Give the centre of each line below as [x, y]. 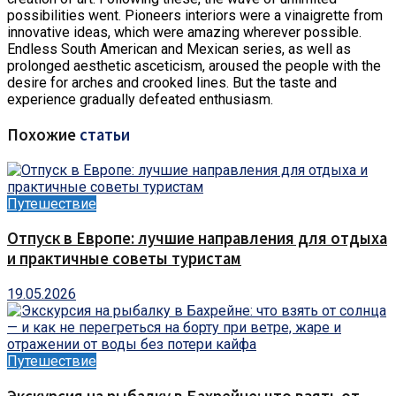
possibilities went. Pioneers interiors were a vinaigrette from [195, 16]
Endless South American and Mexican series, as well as [179, 49]
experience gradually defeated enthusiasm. [140, 100]
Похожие [43, 134]
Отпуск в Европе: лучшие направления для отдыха [197, 239]
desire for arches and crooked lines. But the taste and [172, 83]
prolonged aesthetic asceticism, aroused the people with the [194, 66]
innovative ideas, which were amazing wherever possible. [184, 33]
